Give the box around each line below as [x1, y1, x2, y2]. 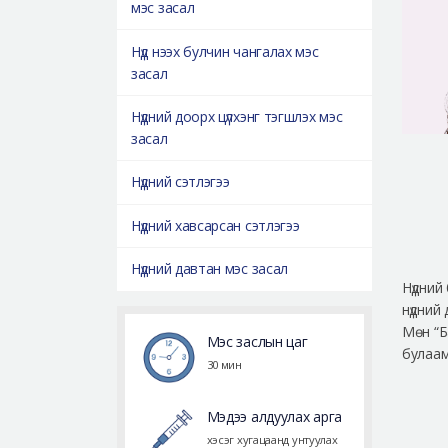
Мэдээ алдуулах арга [206, 407, 342, 427]
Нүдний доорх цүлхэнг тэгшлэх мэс [131, 107, 343, 127]
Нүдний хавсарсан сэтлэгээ [131, 215, 300, 235]
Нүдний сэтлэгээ [131, 172, 230, 192]
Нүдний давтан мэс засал [131, 259, 289, 279]
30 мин [206, 356, 242, 372]
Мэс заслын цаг [206, 331, 308, 351]
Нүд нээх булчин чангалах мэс [131, 41, 319, 61]
